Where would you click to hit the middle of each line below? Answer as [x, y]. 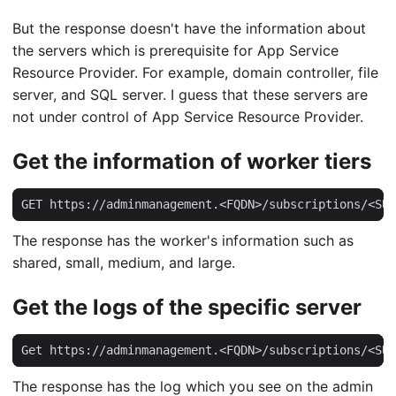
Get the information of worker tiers [192, 161]
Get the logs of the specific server [187, 307]
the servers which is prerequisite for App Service [175, 50]
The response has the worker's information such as [183, 240]
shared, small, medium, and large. [124, 262]
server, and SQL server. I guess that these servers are [190, 94]
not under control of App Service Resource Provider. [188, 116]
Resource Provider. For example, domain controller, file [195, 72]
